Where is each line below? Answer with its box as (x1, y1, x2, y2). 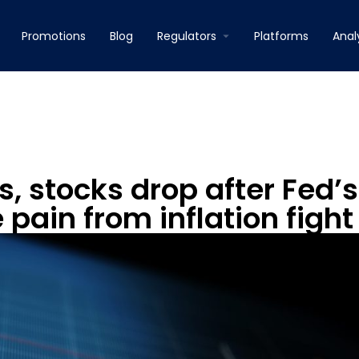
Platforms (254, 27, 309, 44)
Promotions (22, 27, 86, 44)
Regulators (157, 27, 216, 44)
